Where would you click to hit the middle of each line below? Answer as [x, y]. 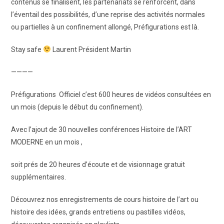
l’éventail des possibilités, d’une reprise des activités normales [108, 14]
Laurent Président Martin [91, 49]
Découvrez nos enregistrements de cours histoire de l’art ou [105, 199]
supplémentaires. [39, 177]
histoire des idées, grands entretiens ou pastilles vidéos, [98, 212]
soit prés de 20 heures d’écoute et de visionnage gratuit [98, 164]
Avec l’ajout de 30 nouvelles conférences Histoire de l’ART [102, 129]
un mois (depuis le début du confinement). [77, 107]
